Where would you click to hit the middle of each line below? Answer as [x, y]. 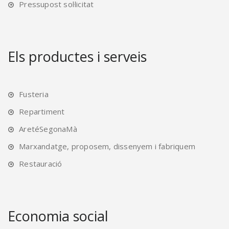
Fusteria [34, 94]
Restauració [41, 163]
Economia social [58, 216]
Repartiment [42, 111]
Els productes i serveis [77, 56]
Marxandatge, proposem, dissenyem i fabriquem [107, 146]
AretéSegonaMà [48, 129]
